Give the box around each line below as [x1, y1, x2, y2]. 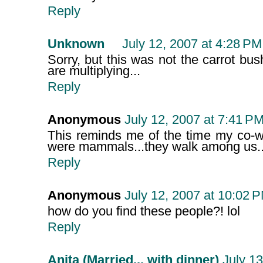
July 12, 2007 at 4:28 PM [122, 37, 262, 52]
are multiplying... [47, 64, 140, 79]
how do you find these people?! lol [47, 204, 240, 219]
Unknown [47, 37, 104, 52]
